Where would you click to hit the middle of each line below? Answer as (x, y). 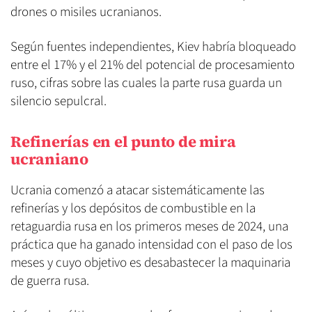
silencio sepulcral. (58, 102)
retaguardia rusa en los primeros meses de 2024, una (149, 227)
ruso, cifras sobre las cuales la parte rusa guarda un (146, 84)
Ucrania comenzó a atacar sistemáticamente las (138, 191)
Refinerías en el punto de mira (123, 142)
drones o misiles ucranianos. (86, 13)
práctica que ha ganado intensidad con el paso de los (151, 245)
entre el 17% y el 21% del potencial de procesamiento (153, 65)
